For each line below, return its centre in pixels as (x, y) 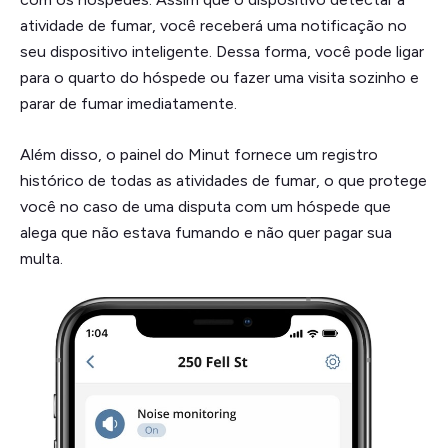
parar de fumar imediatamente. (128, 103)
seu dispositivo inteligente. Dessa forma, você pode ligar (222, 51)
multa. (41, 258)
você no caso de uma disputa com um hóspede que (205, 206)
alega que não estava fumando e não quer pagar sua (206, 232)
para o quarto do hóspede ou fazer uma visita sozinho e (219, 77)
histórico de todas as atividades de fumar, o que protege (223, 180)
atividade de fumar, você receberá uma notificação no (213, 25)
